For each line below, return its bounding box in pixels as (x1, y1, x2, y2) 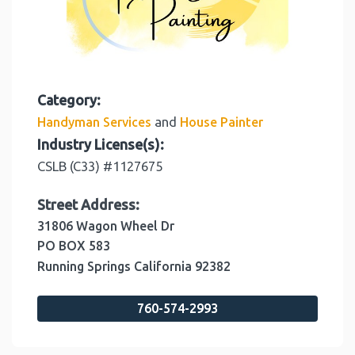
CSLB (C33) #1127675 (37, 158, 162, 174)
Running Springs (37, 259, 131, 274)
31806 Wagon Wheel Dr (37, 219, 174, 234)
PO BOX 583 (37, 239, 110, 254)
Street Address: (37, 197, 139, 213)
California (134, 259, 192, 274)
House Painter (180, 115, 263, 130)
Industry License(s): (37, 137, 164, 153)
